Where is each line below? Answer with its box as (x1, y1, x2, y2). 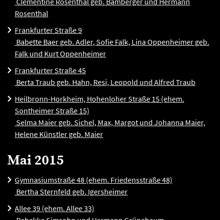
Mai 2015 (7, 152, 64, 169)
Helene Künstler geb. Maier (15, 129, 103, 139)
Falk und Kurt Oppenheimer (15, 49, 106, 58)
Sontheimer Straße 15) (15, 106, 89, 115)
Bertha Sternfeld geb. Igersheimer (15, 187, 128, 196)
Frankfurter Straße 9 (15, 25, 82, 35)
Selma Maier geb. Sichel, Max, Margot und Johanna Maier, (15, 117, 205, 127)
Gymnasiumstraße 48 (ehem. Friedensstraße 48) (15, 175, 172, 185)
